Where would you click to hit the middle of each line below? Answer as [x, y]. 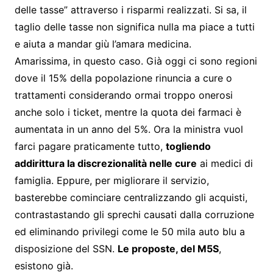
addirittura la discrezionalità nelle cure [105, 163]
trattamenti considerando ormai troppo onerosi [123, 95]
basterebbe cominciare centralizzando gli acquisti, [131, 197]
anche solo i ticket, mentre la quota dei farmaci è [128, 112]
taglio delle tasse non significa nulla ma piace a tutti [134, 27]
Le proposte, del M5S [168, 248]
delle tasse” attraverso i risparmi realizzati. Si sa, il [130, 9]
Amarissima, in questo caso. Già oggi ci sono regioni [136, 61]
